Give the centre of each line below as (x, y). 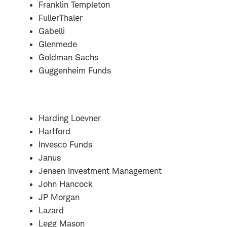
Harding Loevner (70, 118)
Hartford (54, 131)
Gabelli (52, 31)
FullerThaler (61, 17)
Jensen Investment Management (100, 171)
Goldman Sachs (68, 57)
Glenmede (58, 44)
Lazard (51, 210)
